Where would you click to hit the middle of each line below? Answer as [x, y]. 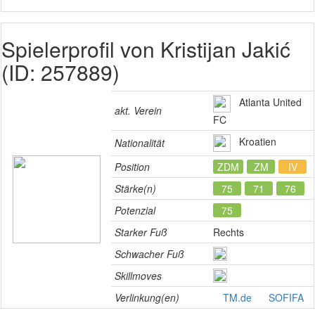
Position [132, 167]
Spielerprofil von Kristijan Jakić [146, 49]
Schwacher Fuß [149, 254]
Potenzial [135, 210]
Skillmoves [138, 276]
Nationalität [140, 143]
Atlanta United [266, 102]
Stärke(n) [135, 188]
